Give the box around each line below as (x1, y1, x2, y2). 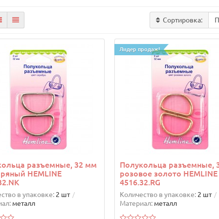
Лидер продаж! (119, 46, 160, 53)
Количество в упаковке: (119, 191, 196, 199)
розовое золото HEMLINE (119, 169, 218, 178)
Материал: (119, 199, 153, 208)
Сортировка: (163, 16, 203, 24)
